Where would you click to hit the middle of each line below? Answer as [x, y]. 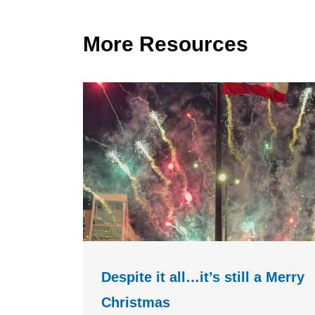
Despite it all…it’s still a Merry [203, 277]
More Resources [166, 44]
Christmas [136, 302]
